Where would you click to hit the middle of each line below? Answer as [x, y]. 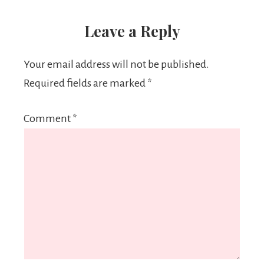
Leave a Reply [132, 31]
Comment [48, 118]
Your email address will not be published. [116, 64]
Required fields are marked [85, 83]
